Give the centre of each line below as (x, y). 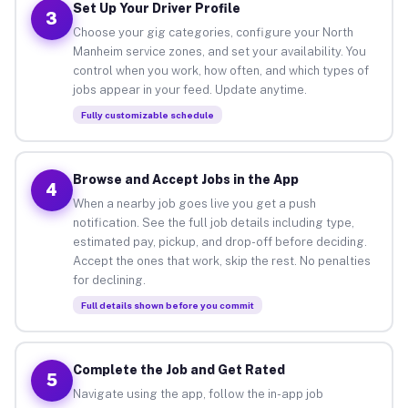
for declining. (109, 280)
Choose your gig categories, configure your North (213, 32)
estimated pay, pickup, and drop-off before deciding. (219, 241)
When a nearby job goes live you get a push (194, 203)
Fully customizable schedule (147, 114)
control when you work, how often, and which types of (220, 70)
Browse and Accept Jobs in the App (185, 179)
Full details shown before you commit (167, 305)
